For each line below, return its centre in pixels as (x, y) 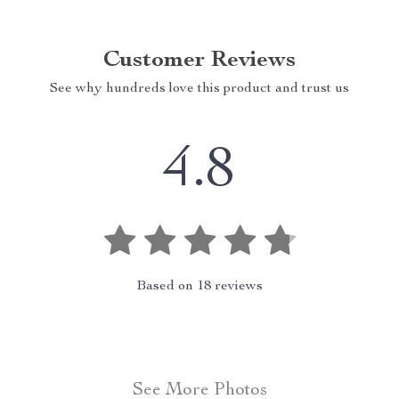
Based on (167, 287)
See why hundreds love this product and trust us (199, 89)
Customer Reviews (199, 61)
